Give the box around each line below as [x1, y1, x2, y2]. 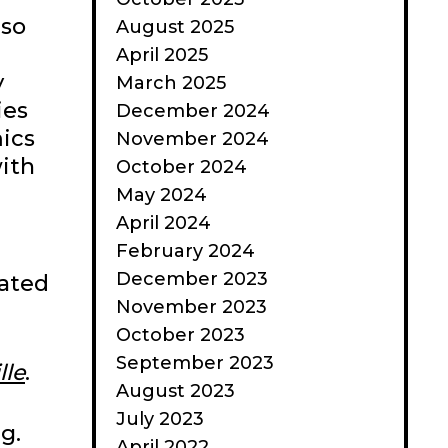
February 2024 [116, 240, 255, 262]
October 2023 [116, 324, 245, 346]
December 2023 [116, 268, 268, 290]
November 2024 [116, 128, 269, 150]
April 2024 [116, 212, 211, 234]
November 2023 [116, 296, 267, 318]
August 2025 [116, 16, 234, 38]
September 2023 [116, 352, 274, 374]
